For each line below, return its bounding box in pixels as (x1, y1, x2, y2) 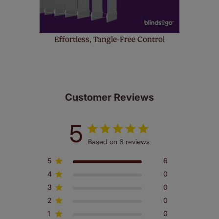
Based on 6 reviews (88, 137, 150, 146)
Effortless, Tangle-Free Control (54, 35, 165, 44)
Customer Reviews (65, 91, 154, 103)
